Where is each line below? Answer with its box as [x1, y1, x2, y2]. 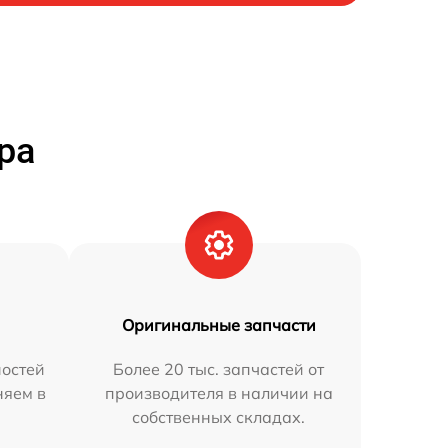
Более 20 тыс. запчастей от [113, 358, 325, 379]
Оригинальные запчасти [121, 314, 316, 335]
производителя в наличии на [104, 382, 333, 403]
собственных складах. [132, 406, 306, 427]
